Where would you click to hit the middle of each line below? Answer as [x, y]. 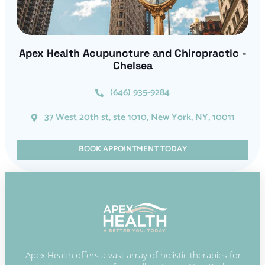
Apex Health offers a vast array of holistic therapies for [133, 255]
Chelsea [132, 66]
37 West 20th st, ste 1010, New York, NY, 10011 [140, 118]
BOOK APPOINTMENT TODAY [132, 150]
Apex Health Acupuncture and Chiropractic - [132, 53]
